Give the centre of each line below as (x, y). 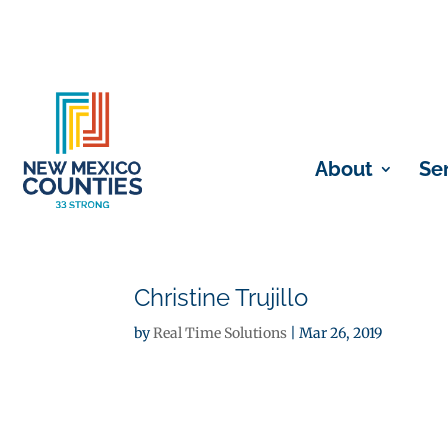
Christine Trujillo (221, 297)
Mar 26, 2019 (341, 333)
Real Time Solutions (220, 333)
